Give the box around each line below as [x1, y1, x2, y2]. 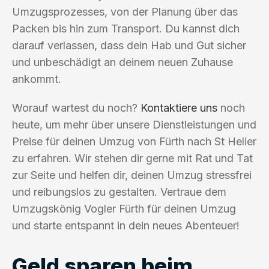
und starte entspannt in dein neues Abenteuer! [12, 219, 240, 232]
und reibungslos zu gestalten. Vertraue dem [12, 185, 226, 198]
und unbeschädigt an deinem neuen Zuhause [12, 55, 233, 68]
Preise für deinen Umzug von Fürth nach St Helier [12, 134, 256, 148]
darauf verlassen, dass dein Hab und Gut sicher [12, 38, 246, 52]
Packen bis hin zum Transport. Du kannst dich [12, 22, 240, 35]
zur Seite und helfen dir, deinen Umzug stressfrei [12, 168, 252, 181]
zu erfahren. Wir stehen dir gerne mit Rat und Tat [12, 151, 253, 165]
